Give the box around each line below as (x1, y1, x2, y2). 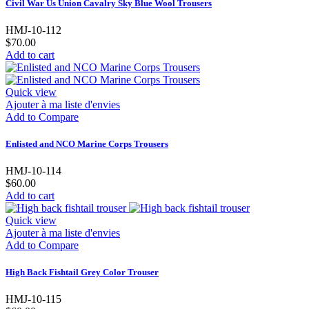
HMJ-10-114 (6, 165, 61, 177)
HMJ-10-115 (6, 293, 61, 306)
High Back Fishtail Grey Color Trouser (6, 267, 159, 278)
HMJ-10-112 (6, 23, 61, 36)
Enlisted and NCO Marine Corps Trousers (6, 138, 168, 149)
